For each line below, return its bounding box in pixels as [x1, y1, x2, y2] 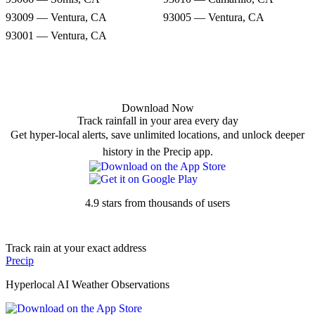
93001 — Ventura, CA [6, 29, 107, 41]
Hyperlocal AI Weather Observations [6, 278, 169, 290]
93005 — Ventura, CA [163, 11, 264, 23]
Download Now [121, 101, 194, 114]
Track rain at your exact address [6, 241, 146, 254]
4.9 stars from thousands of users [85, 196, 230, 209]
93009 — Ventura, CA [6, 11, 107, 23]
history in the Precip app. [102, 145, 213, 157]
